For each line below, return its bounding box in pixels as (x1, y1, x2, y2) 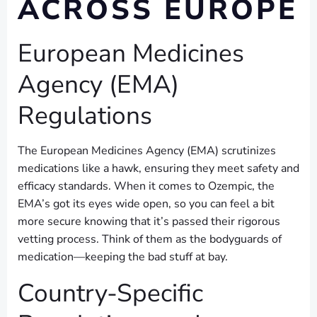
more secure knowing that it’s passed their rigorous (18, 214, 280, 229)
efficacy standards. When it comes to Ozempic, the (18, 178, 275, 194)
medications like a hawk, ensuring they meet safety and (18, 161, 299, 176)
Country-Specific (18, 276, 203, 310)
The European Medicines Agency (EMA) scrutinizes (18, 143, 276, 158)
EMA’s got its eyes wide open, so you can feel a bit (18, 196, 275, 212)
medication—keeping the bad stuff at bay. (18, 249, 228, 265)
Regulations (18, 98, 152, 132)
